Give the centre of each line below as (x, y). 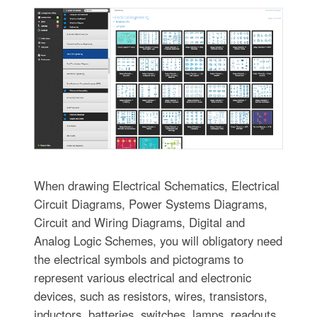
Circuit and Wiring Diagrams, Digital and (139, 222)
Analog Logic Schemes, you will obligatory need (158, 240)
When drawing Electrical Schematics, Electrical (156, 185)
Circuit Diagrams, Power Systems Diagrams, (150, 203)
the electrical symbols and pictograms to (138, 259)
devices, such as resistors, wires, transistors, (150, 295)
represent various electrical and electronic (142, 277)
